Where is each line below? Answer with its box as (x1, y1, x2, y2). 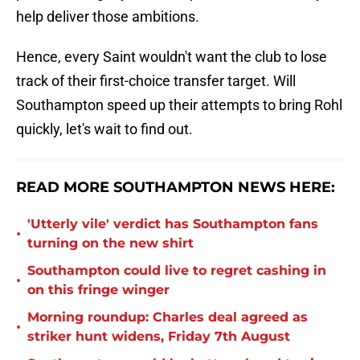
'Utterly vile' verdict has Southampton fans (27, 216, 318, 232)
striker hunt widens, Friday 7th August (27, 329, 290, 345)
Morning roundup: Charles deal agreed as (27, 309, 308, 325)
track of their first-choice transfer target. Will (16, 72, 296, 90)
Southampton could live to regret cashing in (27, 263, 326, 279)
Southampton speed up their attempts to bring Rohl (16, 96, 342, 114)
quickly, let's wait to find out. (16, 121, 193, 138)
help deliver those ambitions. (16, 8, 199, 26)
